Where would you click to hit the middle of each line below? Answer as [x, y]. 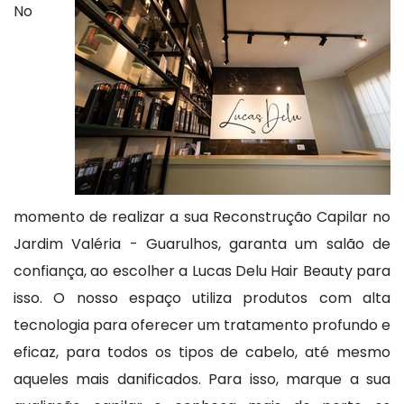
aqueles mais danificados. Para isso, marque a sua [202, 379]
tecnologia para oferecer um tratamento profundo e [202, 325]
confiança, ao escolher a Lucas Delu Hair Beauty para [202, 271]
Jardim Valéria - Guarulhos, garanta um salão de [202, 243]
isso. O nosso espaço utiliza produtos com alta [202, 298]
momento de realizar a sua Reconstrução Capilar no [202, 216]
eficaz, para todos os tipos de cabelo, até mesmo [202, 352]
